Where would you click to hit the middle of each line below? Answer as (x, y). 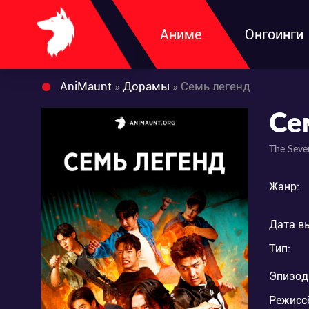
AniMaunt (86, 86)
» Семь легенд (210, 86)
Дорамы (146, 86)
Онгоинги (274, 34)
